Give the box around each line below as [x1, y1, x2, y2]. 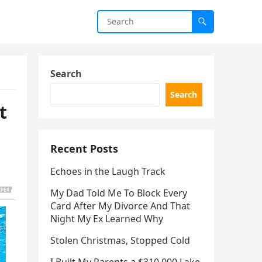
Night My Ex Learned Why [50, 212, 163, 225]
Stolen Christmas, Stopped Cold [50, 234, 190, 247]
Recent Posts [50, 142, 118, 156]
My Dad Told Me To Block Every [50, 187, 187, 199]
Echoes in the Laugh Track [50, 165, 166, 178]
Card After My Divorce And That [50, 199, 190, 212]
